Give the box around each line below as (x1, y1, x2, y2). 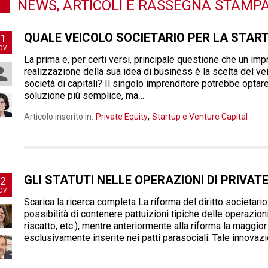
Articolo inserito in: (24, 112, 93, 121)
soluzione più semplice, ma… (24, 90, 144, 101)
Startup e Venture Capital (152, 112, 248, 121)
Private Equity (96, 112, 148, 121)
